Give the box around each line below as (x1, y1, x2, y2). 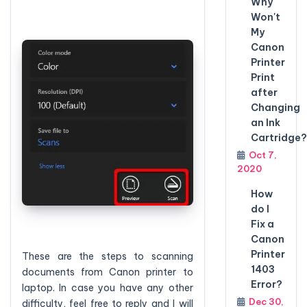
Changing (250, 101, 300, 114)
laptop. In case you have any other (22, 281, 193, 294)
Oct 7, (248, 149, 277, 160)
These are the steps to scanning (22, 249, 193, 262)
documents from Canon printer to (22, 265, 193, 278)
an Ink (250, 116, 280, 129)
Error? (250, 278, 282, 291)
